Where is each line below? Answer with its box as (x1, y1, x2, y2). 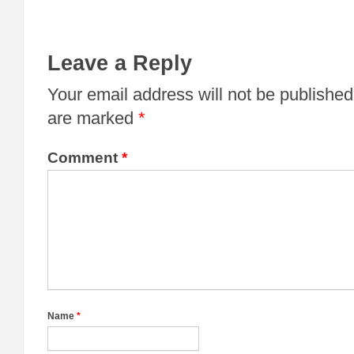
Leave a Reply (47, 51, 192, 75)
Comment (47, 149, 122, 166)
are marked (47, 108, 138, 128)
